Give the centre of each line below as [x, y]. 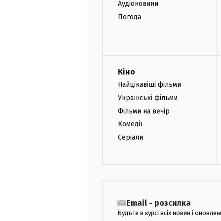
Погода [129, 17]
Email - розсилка [159, 203]
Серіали [130, 138]
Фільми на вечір [144, 111]
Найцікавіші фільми [149, 84]
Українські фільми [148, 98]
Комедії [130, 124]
